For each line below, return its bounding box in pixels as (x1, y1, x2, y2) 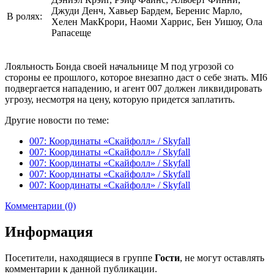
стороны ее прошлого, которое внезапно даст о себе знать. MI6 (5, 72, 267, 83)
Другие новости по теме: (5, 114, 109, 125)
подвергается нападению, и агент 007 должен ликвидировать (5, 83, 262, 94)
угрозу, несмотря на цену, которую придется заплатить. (5, 94, 235, 105)
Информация (5, 223, 93, 240)
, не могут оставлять (180, 252, 264, 263)
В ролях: (7, 10, 42, 21)
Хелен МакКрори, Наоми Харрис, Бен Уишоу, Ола (51, 16, 262, 27)
